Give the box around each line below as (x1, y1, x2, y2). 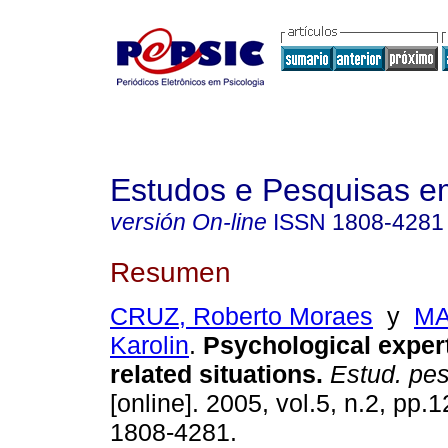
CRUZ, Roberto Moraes (110, 302, 373, 331)
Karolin (110, 331, 189, 360)
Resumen (110, 255, 231, 288)
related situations (110, 360, 316, 389)
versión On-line (110, 209, 267, 235)
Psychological (203, 331, 371, 360)
